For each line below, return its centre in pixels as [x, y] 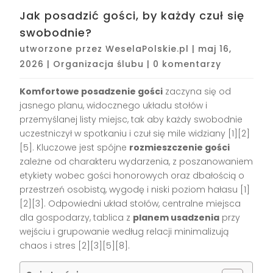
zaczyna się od [197, 91]
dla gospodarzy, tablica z [76, 217]
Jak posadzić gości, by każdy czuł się [132, 15]
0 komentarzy [187, 64]
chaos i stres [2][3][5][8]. [75, 245]
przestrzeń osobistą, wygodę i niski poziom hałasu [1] [135, 189]
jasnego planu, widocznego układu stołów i [114, 105]
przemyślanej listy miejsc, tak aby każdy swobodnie [131, 119]
